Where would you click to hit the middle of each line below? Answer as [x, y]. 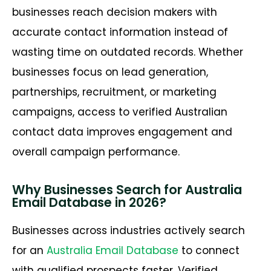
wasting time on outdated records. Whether [128, 52]
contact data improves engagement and [122, 132]
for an [29, 250]
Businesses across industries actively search [129, 230]
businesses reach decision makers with [115, 12]
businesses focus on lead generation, [110, 72]
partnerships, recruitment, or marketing [114, 92]
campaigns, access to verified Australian [120, 112]
